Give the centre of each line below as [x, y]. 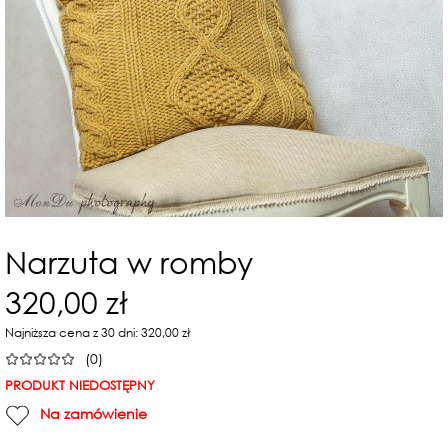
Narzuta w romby [129, 261]
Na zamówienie [93, 414]
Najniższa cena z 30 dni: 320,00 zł [98, 332]
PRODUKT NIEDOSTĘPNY [80, 385]
